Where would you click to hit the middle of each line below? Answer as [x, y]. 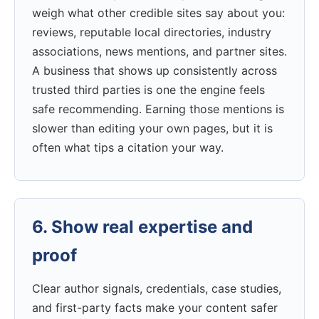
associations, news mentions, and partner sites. [159, 51]
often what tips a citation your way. [128, 147]
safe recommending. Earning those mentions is [158, 109]
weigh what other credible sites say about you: [158, 12]
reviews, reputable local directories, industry [152, 32]
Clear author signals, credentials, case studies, [157, 289]
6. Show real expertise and [142, 227]
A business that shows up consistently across [155, 70]
